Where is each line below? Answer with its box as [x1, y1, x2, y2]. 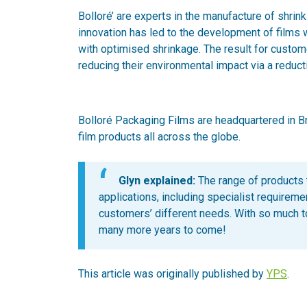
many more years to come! [99, 223, 226, 237]
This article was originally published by [78, 267, 267, 281]
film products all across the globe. [78, 130, 241, 143]
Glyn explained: [119, 173, 195, 187]
